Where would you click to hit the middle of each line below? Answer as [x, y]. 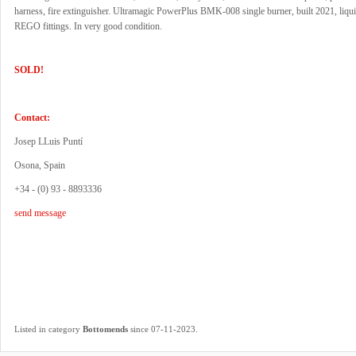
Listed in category [48, 329]
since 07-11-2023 [162, 329]
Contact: [32, 118]
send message [40, 213]
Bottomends [105, 329]
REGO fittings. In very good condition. [88, 26]
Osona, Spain [40, 165]
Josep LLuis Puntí [48, 141]
